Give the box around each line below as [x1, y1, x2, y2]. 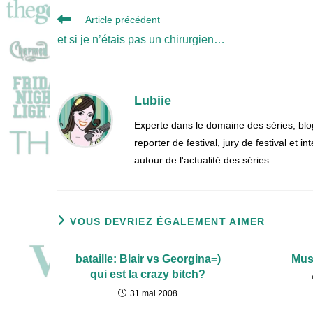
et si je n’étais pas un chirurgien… [57, 33, 225, 45]
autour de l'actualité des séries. [134, 154, 272, 166]
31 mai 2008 [130, 288, 178, 298]
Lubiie [134, 93, 171, 108]
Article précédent [85, 13, 160, 25]
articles [57, 38, 88, 50]
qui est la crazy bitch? [90, 268, 206, 280]
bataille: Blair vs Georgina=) [75, 252, 221, 265]
